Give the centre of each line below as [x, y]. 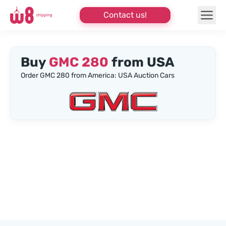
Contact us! [125, 15]
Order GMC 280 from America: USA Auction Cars [98, 75]
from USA [142, 62]
